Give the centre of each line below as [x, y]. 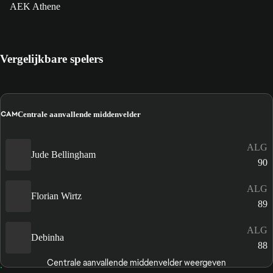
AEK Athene [35, 7]
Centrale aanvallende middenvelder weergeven [136, 262]
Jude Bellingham [63, 155]
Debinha [48, 238]
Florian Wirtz [56, 196]
